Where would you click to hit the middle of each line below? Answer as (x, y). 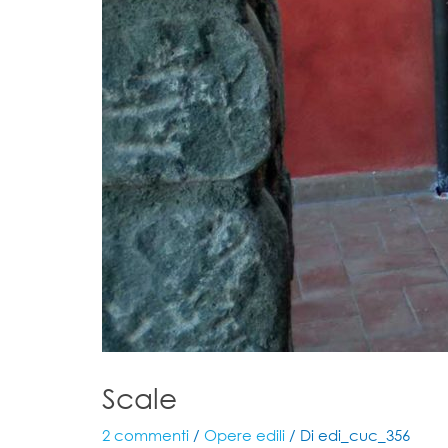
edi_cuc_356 (364, 434)
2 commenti (145, 434)
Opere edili (244, 434)
